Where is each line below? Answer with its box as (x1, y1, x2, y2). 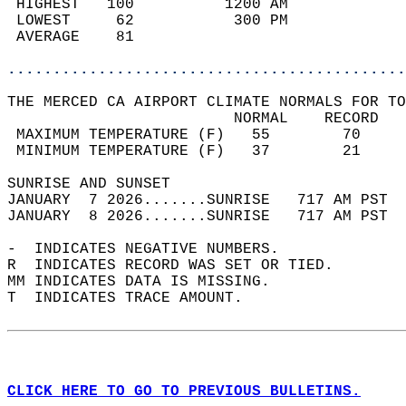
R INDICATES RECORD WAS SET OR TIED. (7, 257, 352, 274)
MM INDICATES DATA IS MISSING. (7, 274, 288, 290)
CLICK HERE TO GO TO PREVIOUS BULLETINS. (7, 383, 361, 400)
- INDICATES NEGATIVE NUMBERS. (7, 241, 297, 257)
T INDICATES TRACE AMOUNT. (7, 290, 261, 306)
